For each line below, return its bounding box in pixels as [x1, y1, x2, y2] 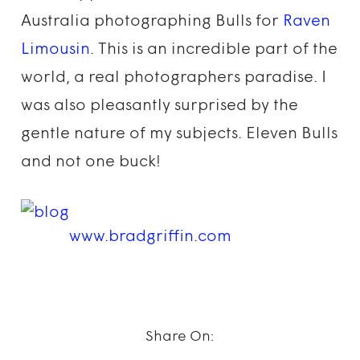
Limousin [21, 42, 91, 58]
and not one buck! [21, 154, 162, 170]
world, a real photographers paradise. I [21, 70, 327, 86]
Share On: [145, 329, 215, 345]
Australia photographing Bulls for [21, 14, 284, 30]
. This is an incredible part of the [90, 42, 338, 58]
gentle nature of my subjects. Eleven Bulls [21, 126, 338, 142]
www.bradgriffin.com [69, 229, 232, 245]
